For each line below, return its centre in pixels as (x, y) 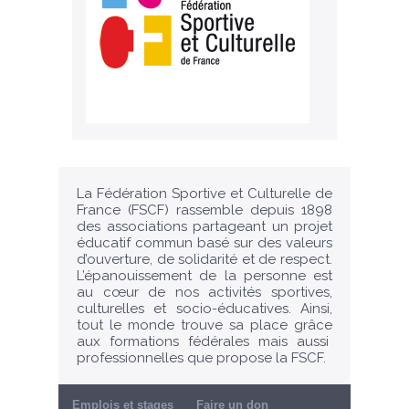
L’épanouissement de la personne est (204, 276)
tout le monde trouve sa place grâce (204, 325)
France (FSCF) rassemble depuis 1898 (204, 210)
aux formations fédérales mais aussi (204, 342)
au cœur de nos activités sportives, (204, 293)
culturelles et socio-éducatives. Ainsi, (204, 309)
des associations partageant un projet (204, 227)
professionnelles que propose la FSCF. (201, 358)
